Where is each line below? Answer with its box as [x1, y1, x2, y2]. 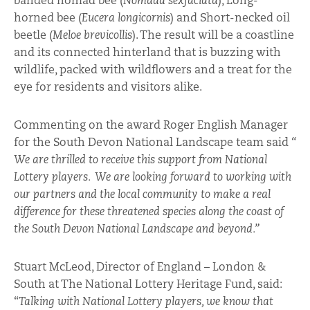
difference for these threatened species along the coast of [14, 204, 284, 219]
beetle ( [14, 28, 53, 43]
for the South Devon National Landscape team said [14, 135, 291, 150]
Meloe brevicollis [53, 28, 132, 42]
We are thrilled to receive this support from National [14, 152, 267, 167]
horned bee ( [14, 10, 82, 26]
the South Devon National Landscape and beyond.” [14, 221, 259, 236]
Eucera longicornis [82, 10, 170, 25]
